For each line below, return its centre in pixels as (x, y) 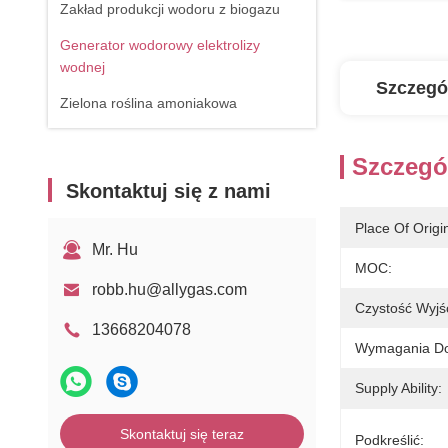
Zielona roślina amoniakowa (148, 103)
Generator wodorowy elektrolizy (160, 45)
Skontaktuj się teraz (182, 434)
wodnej (82, 67)
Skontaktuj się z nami (168, 191)
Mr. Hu (115, 249)
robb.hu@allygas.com (169, 289)
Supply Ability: (398, 388)
